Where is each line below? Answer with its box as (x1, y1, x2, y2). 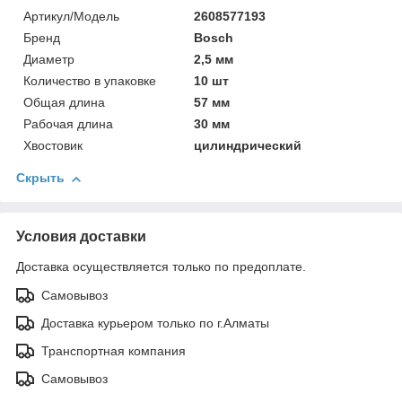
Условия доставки (16, 229, 146, 245)
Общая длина (23, 95, 105, 110)
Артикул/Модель (23, 9, 119, 24)
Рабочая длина (23, 117, 113, 132)
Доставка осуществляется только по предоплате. (16, 259, 306, 275)
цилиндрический (194, 138, 302, 153)
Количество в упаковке (23, 74, 156, 89)
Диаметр (23, 52, 74, 67)
